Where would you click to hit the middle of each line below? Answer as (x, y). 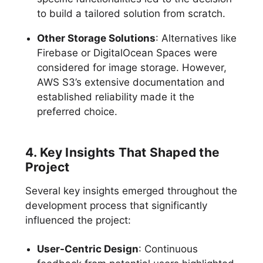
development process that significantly (116, 206)
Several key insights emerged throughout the (131, 191)
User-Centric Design (87, 249)
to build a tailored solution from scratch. (131, 14)
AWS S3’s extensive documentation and (131, 82)
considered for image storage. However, (131, 68)
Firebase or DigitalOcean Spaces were (127, 53)
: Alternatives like (196, 38)
